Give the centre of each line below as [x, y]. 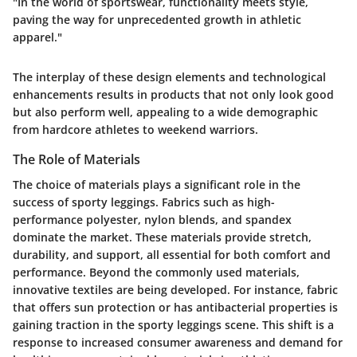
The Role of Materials [76, 159]
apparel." [37, 37]
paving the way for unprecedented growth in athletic [157, 19]
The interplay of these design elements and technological [169, 76]
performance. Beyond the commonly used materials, [156, 273]
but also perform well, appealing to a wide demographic [165, 112]
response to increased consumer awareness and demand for [178, 343]
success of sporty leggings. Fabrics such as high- [144, 202]
